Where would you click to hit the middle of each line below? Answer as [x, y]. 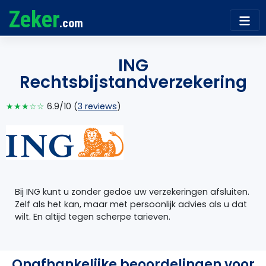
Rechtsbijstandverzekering [133, 82]
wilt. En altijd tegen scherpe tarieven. [93, 217]
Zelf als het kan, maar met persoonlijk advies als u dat [131, 205]
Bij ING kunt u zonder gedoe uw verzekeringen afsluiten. [132, 192]
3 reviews [97, 106]
